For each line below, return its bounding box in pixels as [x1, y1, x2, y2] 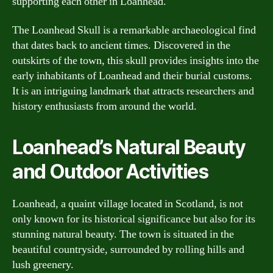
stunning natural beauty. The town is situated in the [12, 227, 234, 241]
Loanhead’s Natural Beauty [12, 135, 246, 159]
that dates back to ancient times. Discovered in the [12, 38, 230, 52]
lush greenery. [12, 258, 74, 272]
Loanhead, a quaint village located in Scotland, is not [12, 197, 243, 211]
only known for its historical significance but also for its [12, 212, 255, 226]
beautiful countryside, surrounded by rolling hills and [12, 243, 244, 257]
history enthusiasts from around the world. [12, 99, 197, 113]
